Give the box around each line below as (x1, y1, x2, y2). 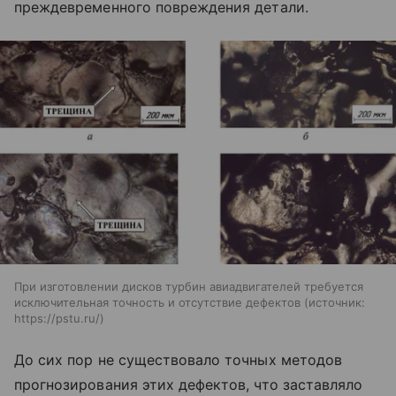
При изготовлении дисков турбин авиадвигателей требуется (14, 278, 363, 293)
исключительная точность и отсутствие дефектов (14, 294, 301, 309)
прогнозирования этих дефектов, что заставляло (14, 375, 363, 393)
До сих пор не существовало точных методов (14, 350, 342, 369)
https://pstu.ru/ (14, 310, 100, 325)
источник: (308, 294, 365, 309)
